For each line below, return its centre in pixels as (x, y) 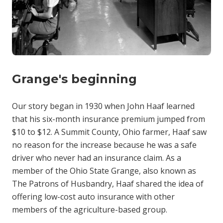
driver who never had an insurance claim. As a (97, 158)
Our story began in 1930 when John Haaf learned (103, 106)
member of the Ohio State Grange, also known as (104, 171)
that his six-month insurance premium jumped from (109, 119)
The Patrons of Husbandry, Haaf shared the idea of (108, 184)
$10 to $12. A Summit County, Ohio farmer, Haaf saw (109, 132)
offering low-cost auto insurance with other (93, 197)
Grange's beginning (74, 79)
